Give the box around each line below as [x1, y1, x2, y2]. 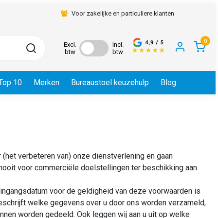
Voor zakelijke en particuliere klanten [71, 10, 174, 17]
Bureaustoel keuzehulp [71, 78, 149, 87]
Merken [34, 78, 59, 87]
